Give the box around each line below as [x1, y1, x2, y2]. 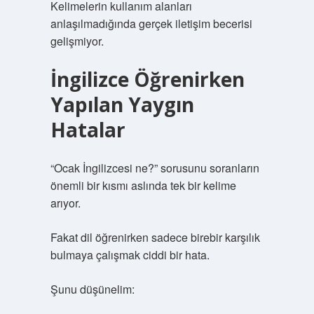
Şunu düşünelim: [50, 281, 135, 297]
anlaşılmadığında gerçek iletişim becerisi [50, 15, 252, 32]
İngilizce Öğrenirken [50, 66, 245, 93]
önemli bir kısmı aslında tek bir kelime [50, 177, 236, 193]
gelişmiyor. [50, 33, 104, 49]
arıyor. [50, 195, 81, 211]
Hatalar [50, 116, 125, 143]
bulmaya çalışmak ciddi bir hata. [50, 247, 210, 263]
